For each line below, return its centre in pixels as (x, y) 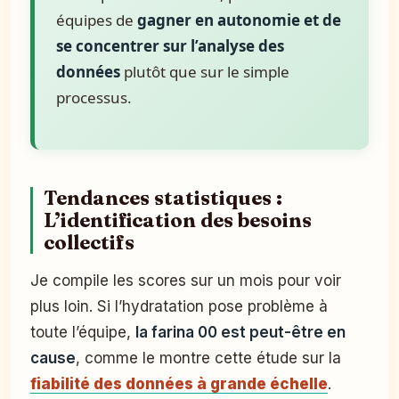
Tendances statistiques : (163, 198)
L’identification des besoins (178, 220)
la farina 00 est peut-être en (240, 332)
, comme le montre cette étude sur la (208, 358)
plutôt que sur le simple (205, 71)
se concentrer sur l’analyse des (170, 45)
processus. (94, 97)
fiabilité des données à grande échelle (179, 383)
